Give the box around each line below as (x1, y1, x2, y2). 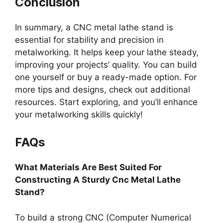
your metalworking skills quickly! (15, 109, 143, 119)
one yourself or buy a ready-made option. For (15, 72, 197, 82)
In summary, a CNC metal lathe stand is (15, 22, 173, 32)
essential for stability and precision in (15, 34, 164, 45)
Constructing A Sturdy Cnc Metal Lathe (15, 175, 181, 185)
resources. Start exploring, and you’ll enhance (15, 97, 198, 107)
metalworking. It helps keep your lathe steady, (15, 47, 199, 57)
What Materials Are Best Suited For (15, 162, 162, 173)
